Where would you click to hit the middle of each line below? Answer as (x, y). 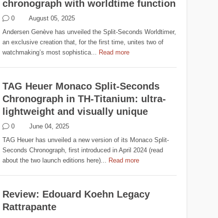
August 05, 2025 (52, 18)
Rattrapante (30, 207)
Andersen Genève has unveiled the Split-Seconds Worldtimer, (90, 32)
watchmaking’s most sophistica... (50, 53)
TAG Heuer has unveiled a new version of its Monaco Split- (86, 140)
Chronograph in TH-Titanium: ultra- (84, 99)
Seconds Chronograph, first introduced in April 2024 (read (83, 150)
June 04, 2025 (49, 127)
